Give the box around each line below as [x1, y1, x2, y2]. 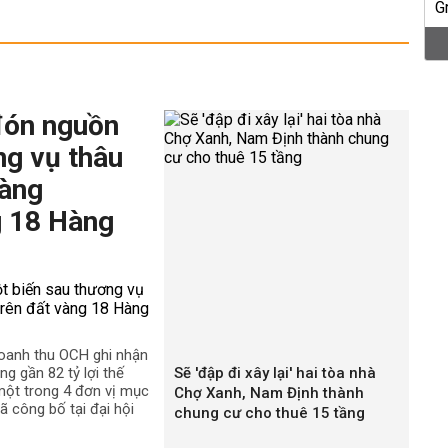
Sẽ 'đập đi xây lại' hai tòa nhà [174, 364, 376, 382]
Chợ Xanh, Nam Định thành [174, 384, 364, 402]
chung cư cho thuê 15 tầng [174, 404, 365, 422]
